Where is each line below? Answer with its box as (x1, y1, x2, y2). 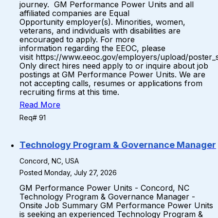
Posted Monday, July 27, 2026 (19, 168, 117, 177)
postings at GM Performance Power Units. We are (19, 70, 205, 79)
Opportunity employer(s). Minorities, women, (19, 17, 185, 27)
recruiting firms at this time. (19, 87, 129, 97)
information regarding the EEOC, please (19, 43, 165, 53)
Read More (19, 100, 60, 109)
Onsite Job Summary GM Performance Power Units (19, 200, 213, 210)
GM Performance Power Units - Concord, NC (19, 183, 189, 193)
